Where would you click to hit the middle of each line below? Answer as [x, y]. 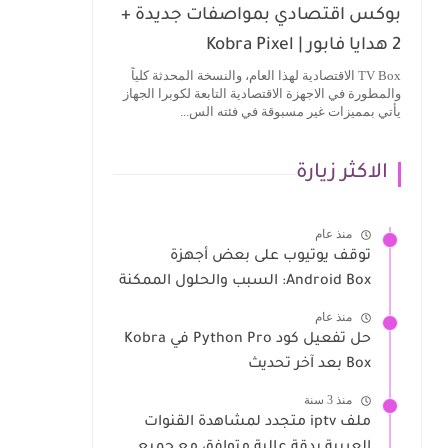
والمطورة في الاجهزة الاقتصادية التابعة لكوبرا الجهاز [262, 93]
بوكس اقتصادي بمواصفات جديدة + [261, 16]
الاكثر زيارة [342, 174]
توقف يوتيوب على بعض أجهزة [270, 257]
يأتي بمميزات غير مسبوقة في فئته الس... [290, 111]
